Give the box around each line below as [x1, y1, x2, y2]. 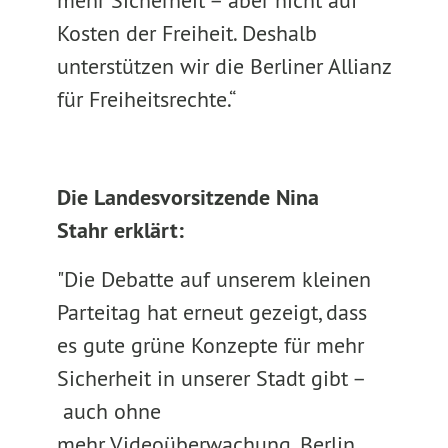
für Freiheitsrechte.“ [56, 85, 236, 113]
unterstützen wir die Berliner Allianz [56, 52, 391, 80]
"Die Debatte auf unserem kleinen [56, 265, 371, 293]
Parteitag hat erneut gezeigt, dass [56, 298, 367, 326]
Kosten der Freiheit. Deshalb [56, 19, 317, 47]
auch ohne [56, 397, 161, 425]
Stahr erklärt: [56, 216, 190, 244]
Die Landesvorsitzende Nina [56, 183, 319, 211]
